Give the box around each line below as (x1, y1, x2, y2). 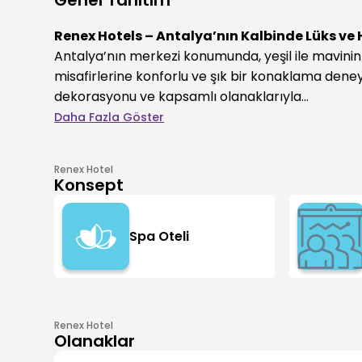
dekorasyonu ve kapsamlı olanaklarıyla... (54, 87, 309, 106)
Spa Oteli (129, 227, 190, 246)
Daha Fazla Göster (54, 109, 165, 125)
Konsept (54, 174, 124, 196)
